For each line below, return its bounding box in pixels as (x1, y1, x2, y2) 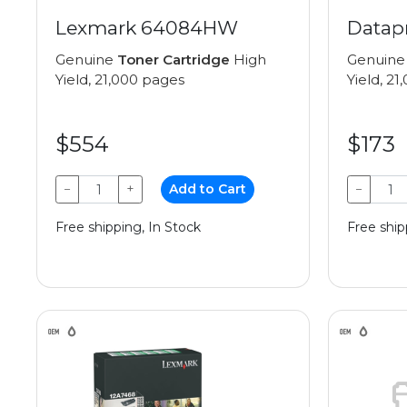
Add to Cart (169, 181, 247, 198)
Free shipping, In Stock (55, 219, 201, 236)
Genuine (55, 51, 117, 69)
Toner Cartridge (117, 51, 230, 69)
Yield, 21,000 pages (55, 71, 184, 89)
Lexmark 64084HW (55, 16, 238, 40)
